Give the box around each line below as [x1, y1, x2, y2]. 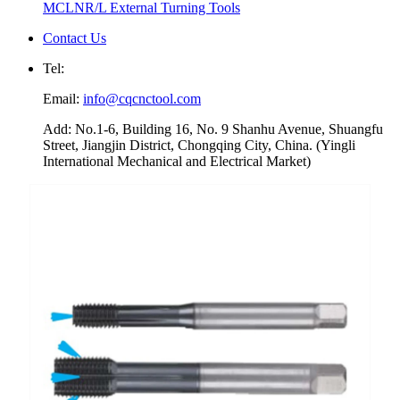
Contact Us [43, 30, 106, 46]
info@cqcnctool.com [83, 91, 201, 106]
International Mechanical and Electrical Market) [43, 154, 311, 169]
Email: [43, 91, 83, 106]
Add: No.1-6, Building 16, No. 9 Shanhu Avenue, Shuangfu [43, 121, 383, 137]
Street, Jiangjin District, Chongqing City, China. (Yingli [43, 137, 355, 153]
